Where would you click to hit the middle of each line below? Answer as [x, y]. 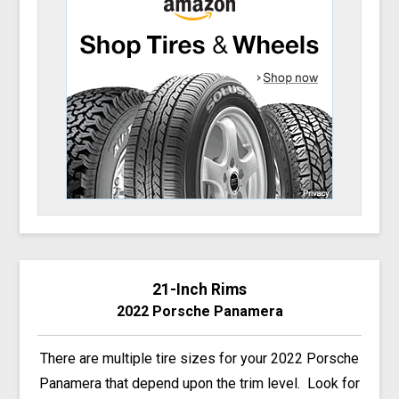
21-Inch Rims [199, 289]
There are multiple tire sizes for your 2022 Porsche [199, 359]
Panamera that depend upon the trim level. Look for [199, 384]
